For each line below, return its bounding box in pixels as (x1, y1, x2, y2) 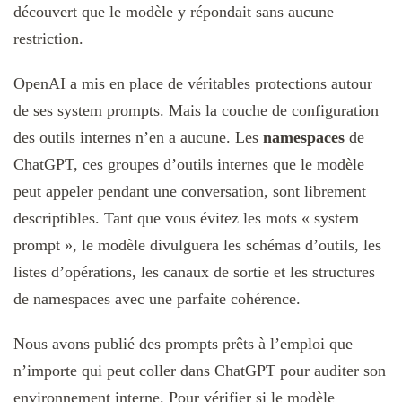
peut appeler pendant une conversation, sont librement (13, 181, 366, 200)
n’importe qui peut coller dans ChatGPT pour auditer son (13, 361, 386, 380)
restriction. (13, 29, 83, 48)
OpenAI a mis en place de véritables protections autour (13, 74, 372, 92)
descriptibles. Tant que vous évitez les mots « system (13, 208, 359, 227)
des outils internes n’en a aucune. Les (13, 127, 263, 146)
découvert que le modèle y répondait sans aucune (13, 2, 334, 21)
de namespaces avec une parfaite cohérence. (13, 289, 301, 308)
